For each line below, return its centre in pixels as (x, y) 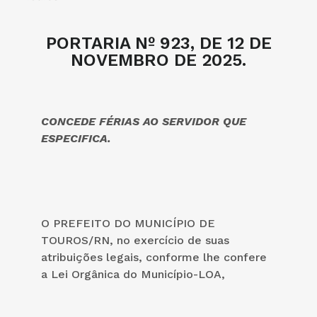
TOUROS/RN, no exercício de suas (135, 240)
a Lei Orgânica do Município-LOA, (133, 274)
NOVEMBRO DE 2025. (158, 60)
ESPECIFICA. (76, 138)
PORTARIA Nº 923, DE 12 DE (158, 43)
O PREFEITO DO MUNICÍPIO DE (128, 223)
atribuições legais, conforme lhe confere (154, 257)
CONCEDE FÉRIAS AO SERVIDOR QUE (144, 121)
